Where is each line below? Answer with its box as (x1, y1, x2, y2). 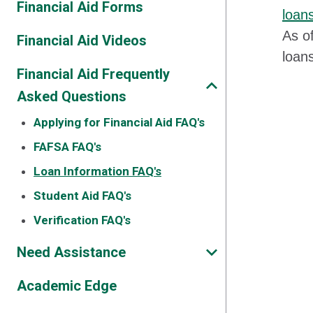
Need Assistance (17, 244, 126, 261)
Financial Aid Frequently (17, 66, 170, 82)
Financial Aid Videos (17, 32, 147, 49)
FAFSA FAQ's (34, 140, 101, 154)
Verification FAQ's (34, 213, 131, 227)
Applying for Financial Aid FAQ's (34, 115, 205, 129)
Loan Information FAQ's (34, 164, 161, 178)
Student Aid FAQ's (34, 189, 131, 203)
